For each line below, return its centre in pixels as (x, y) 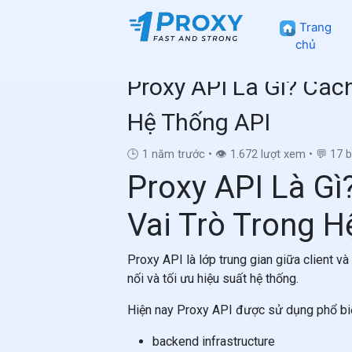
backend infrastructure (214, 341)
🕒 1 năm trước (166, 154)
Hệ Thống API (199, 122)
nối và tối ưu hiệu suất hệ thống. (213, 279)
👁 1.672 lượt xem (260, 154)
